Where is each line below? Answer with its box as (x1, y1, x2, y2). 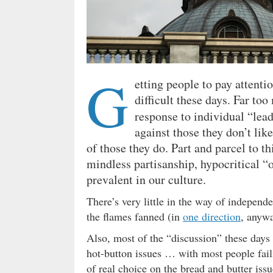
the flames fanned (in (87, 209, 183, 224)
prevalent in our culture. (87, 171, 206, 188)
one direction (183, 209, 241, 224)
